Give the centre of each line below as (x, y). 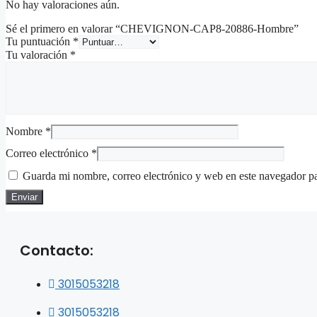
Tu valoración (38, 54)
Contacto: (57, 250)
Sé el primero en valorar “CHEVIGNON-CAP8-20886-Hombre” (152, 28)
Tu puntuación (39, 41)
